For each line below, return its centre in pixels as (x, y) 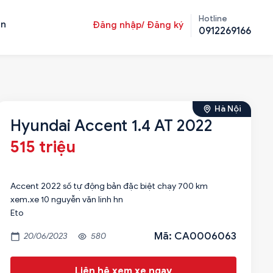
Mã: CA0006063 (195, 236)
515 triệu (43, 147)
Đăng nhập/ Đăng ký (138, 25)
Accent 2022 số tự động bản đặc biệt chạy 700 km (109, 186)
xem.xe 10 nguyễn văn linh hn (66, 200)
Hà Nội (228, 109)
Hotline (213, 19)
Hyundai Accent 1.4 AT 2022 (111, 126)
